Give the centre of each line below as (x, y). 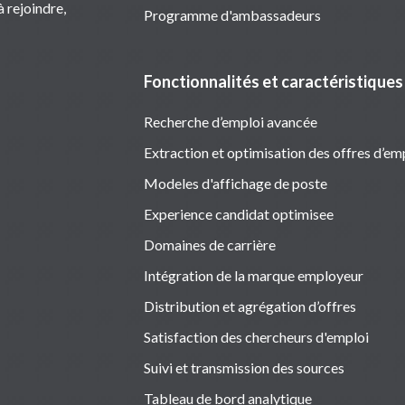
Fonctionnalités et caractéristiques (273, 81)
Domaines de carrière (209, 244)
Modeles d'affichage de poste (235, 183)
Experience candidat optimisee (238, 213)
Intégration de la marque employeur (253, 275)
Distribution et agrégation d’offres (250, 306)
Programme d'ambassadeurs (232, 14)
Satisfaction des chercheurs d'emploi (256, 336)
